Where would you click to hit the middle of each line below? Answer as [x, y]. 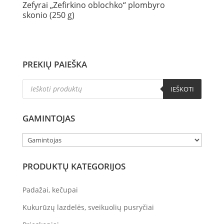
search [33, 95]
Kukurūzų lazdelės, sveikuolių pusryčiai [88, 207]
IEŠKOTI [182, 89]
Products [36, 84]
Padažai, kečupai [50, 189]
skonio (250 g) [48, 15]
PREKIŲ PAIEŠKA [54, 64]
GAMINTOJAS [48, 118]
